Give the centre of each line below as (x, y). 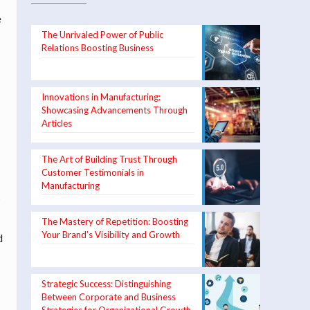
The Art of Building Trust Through (109, 159)
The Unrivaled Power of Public (102, 35)
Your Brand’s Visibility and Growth (111, 235)
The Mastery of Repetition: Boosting (115, 221)
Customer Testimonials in (93, 172)
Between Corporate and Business (109, 297)
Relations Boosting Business (98, 48)
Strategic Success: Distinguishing (106, 284)
